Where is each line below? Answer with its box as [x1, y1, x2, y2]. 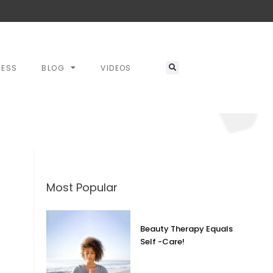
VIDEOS [101, 62, 132, 73]
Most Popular [46, 180, 118, 196]
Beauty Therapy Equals [140, 223, 233, 235]
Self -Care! [140, 236, 185, 248]
